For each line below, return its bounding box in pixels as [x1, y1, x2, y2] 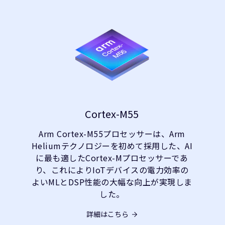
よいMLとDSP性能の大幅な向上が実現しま [32, 176, 192, 188]
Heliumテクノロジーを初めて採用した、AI [31, 140, 192, 152]
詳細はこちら [86, 209, 129, 219]
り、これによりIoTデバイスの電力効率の [35, 164, 189, 176]
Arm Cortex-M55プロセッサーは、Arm [39, 128, 185, 140]
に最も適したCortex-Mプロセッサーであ [36, 152, 188, 164]
